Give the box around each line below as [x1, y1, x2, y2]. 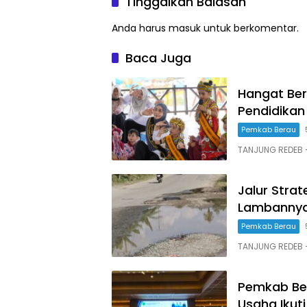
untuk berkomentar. [201, 21, 299, 35]
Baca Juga [125, 49, 191, 66]
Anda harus [112, 21, 169, 35]
